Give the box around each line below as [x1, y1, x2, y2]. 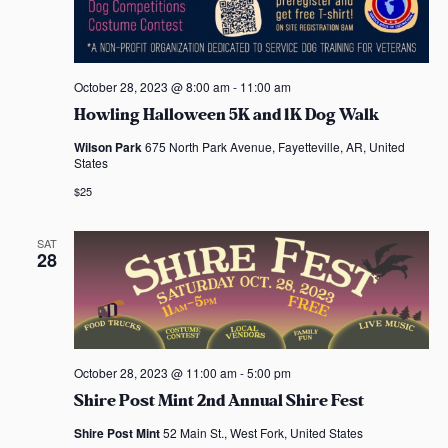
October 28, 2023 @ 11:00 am [73, 363, 237, 381]
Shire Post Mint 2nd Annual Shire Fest [73, 387, 364, 414]
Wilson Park [73, 137, 145, 156]
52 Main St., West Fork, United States [162, 423, 363, 441]
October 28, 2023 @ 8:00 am [73, 77, 230, 95]
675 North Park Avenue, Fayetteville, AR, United [144, 137, 405, 155]
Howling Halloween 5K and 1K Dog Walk [73, 101, 379, 128]
